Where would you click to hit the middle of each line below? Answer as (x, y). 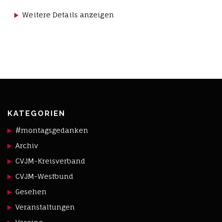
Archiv (27, 145)
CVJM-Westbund (45, 176)
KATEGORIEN (36, 113)
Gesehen (31, 191)
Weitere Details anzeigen (68, 14)
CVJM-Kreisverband (51, 161)
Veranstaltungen (45, 207)
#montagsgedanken (52, 130)
